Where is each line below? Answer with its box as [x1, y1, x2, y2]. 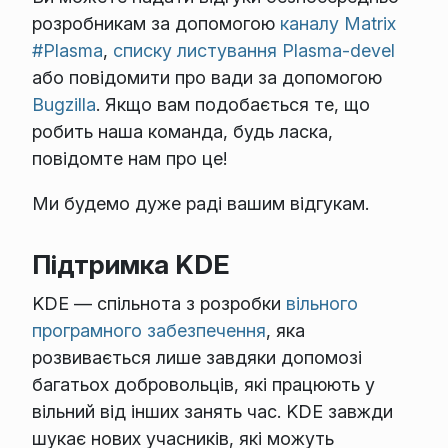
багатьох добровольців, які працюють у [31, 374, 375, 396]
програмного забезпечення [31, 320, 266, 342]
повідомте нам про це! [31, 148, 227, 170]
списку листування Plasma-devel [112, 40, 395, 62]
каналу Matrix [279, 13, 396, 35]
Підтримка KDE [31, 248, 230, 280]
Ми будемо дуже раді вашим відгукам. [31, 193, 369, 215]
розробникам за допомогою [31, 13, 280, 35]
